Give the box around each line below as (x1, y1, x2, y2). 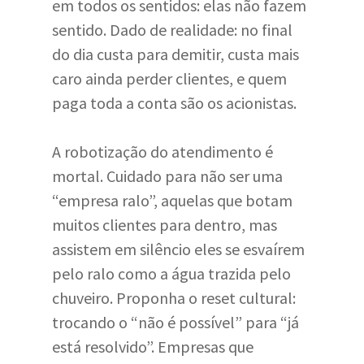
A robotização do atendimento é (52, 141, 273, 162)
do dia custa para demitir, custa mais (52, 44, 299, 64)
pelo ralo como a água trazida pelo (52, 263, 291, 284)
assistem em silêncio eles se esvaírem (52, 239, 305, 259)
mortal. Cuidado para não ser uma (52, 166, 283, 186)
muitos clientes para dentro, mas (52, 214, 277, 235)
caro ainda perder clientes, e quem (52, 68, 287, 89)
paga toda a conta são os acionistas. (52, 93, 297, 113)
